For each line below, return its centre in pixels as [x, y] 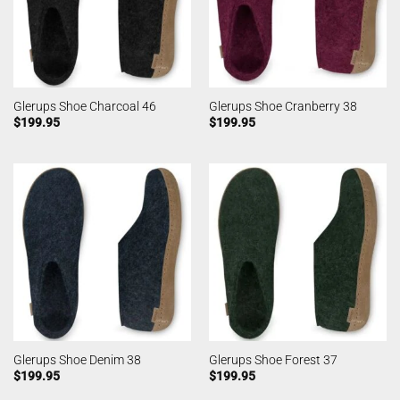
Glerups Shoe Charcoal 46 [84, 106]
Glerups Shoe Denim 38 [77, 359]
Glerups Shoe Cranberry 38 [283, 106]
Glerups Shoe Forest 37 [273, 359]
